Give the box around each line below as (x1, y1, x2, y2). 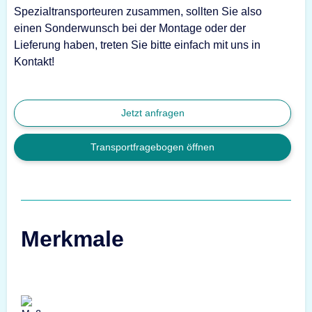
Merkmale (21, 226, 124, 251)
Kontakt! (14, 55, 54, 68)
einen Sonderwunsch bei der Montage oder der (14, 22, 246, 34)
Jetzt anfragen (120, 107, 185, 118)
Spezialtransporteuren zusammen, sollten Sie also (14, 5, 262, 17)
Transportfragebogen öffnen (91, 141, 214, 153)
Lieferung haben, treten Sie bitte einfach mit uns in (14, 38, 260, 51)
